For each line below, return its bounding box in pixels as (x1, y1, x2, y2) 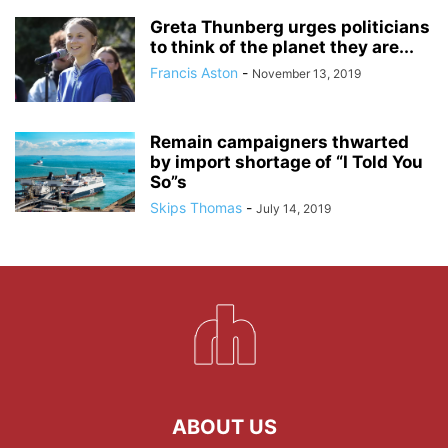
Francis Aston (150, 63, 238, 81)
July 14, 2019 (256, 200, 331, 216)
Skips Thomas (150, 198, 242, 216)
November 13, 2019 (252, 65, 361, 81)
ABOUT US (171, 414, 277, 439)
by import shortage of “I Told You (150, 151, 423, 172)
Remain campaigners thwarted (150, 131, 409, 152)
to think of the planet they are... (150, 36, 414, 57)
